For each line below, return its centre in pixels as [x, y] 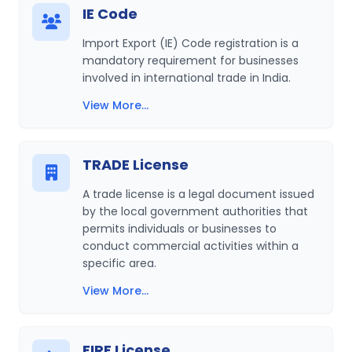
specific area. [119, 263]
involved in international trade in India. [187, 78]
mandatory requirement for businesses [191, 60]
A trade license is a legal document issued [198, 194]
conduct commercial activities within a [191, 246]
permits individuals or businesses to [180, 229]
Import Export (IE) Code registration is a [191, 43]
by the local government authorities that [195, 211]
